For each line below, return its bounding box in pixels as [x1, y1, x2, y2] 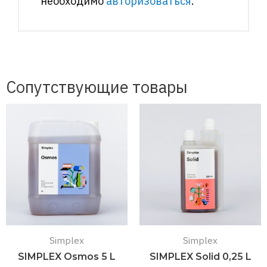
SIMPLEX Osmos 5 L [18, 250, 116, 262]
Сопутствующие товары [6, 76, 188, 98]
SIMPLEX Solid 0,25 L [149, 250, 252, 262]
